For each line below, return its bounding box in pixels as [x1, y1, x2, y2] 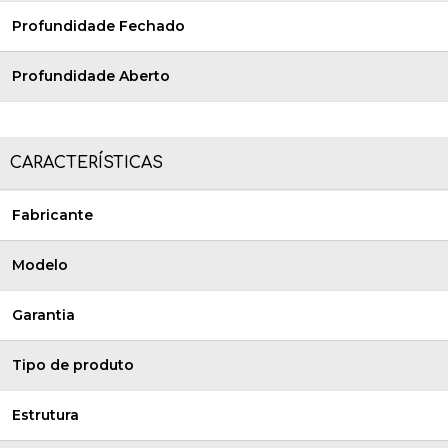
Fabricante [12, 206, 93, 224]
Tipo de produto [12, 356, 134, 374]
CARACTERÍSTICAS [10, 154, 163, 172]
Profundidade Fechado [12, 17, 185, 35]
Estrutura [12, 406, 79, 424]
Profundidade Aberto [12, 67, 170, 85]
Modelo [12, 256, 68, 274]
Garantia [12, 306, 75, 324]
